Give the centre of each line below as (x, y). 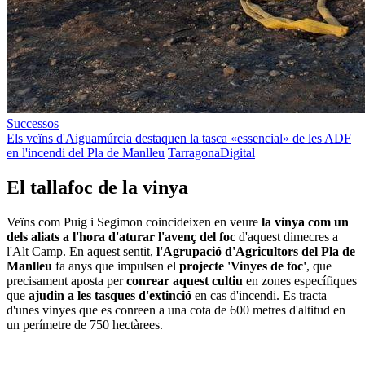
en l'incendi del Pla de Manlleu (86, 153)
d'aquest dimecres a (287, 237)
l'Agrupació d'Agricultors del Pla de (256, 252)
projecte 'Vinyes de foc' (243, 266)
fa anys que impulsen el (116, 266)
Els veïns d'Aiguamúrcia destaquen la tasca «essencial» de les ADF (179, 139)
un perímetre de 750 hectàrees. (85, 325)
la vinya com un (305, 222)
